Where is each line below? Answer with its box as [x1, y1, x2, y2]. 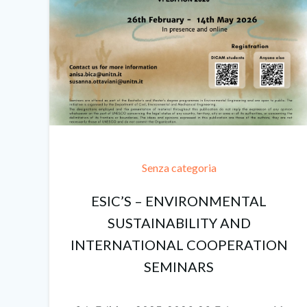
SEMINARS [144, 258, 214, 275]
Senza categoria [141, 161, 217, 175]
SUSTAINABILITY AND [107, 214, 251, 232]
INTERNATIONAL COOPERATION [70, 236, 288, 254]
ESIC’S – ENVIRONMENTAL [91, 193, 267, 210]
